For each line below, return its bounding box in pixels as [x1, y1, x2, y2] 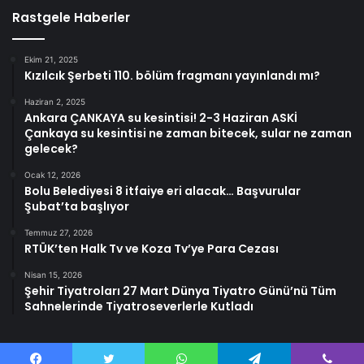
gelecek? [24, 141, 78, 158]
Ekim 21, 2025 [24, 54, 78, 65]
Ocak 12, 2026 [24, 170, 80, 180]
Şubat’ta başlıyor [24, 198, 129, 215]
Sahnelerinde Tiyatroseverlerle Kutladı [24, 298, 253, 315]
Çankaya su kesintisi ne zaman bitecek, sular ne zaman [24, 125, 352, 142]
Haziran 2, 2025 [24, 97, 85, 107]
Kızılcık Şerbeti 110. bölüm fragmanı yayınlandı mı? [24, 67, 320, 84]
